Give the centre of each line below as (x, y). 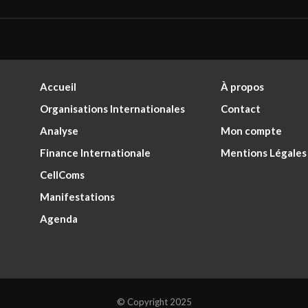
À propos (242, 86)
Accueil (58, 86)
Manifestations (78, 196)
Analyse (59, 130)
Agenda (59, 218)
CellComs (63, 174)
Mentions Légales (263, 152)
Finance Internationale (96, 152)
